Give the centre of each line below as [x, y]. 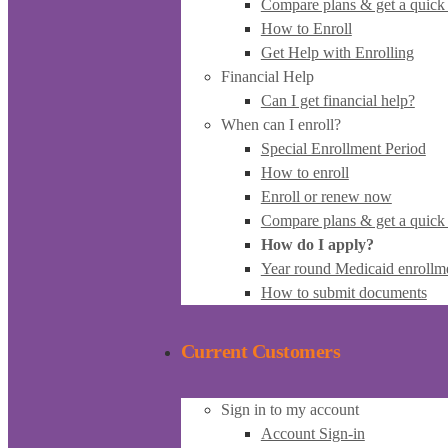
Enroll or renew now [326, 196]
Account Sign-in [312, 433]
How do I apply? [317, 244]
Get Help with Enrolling [337, 52]
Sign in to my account [289, 409]
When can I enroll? [280, 124]
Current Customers [260, 351]
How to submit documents [343, 292]
